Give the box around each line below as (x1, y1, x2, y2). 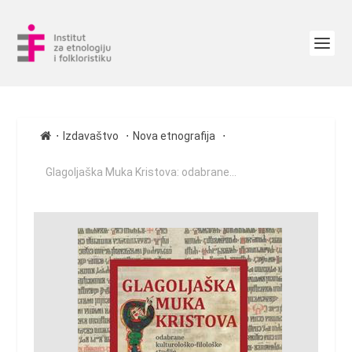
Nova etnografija (132, 130, 215, 142)
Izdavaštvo (62, 130, 119, 142)
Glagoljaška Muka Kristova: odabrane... (45, 166, 236, 178)
